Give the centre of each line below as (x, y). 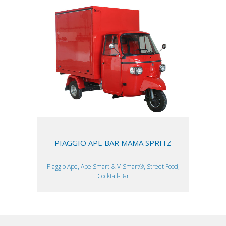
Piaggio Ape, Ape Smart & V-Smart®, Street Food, (113, 167)
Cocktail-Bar (113, 176)
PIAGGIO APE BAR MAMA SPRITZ (113, 143)
